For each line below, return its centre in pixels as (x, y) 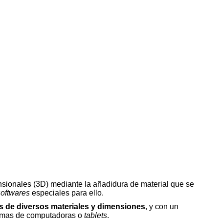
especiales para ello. (67, 193)
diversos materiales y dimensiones (81, 207)
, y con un (162, 207)
